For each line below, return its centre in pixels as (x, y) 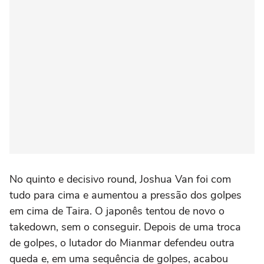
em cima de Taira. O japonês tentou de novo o (117, 211)
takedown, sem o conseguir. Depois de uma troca (125, 227)
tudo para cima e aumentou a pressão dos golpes (126, 195)
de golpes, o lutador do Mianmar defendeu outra (122, 243)
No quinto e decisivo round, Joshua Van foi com (120, 179)
